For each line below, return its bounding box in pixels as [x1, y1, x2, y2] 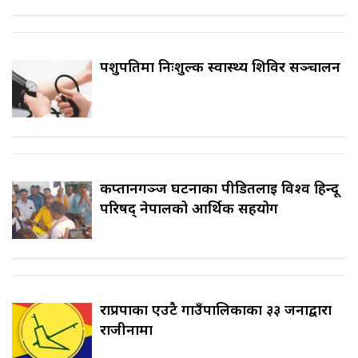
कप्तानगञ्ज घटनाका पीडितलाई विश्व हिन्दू [100, 177, 339, 197]
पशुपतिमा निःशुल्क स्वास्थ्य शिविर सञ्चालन [100, 56, 340, 76]
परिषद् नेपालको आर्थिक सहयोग [100, 197, 278, 217]
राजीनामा [100, 319, 153, 339]
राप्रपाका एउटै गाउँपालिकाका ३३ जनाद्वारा [100, 299, 332, 319]
